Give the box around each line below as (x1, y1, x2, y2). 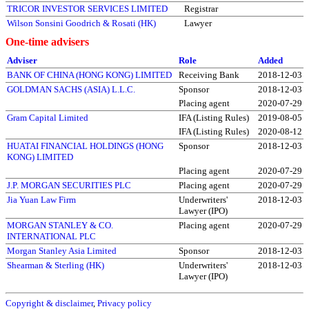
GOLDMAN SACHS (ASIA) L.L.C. (7, 83, 135, 94)
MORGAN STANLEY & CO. (7, 219, 113, 230)
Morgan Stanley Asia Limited (7, 245, 117, 256)
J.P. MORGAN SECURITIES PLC (7, 179, 131, 190)
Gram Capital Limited (7, 112, 88, 123)
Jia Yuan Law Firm (7, 194, 76, 205)
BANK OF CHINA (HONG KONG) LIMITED (7, 69, 172, 80)
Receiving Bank (179, 69, 239, 80)
